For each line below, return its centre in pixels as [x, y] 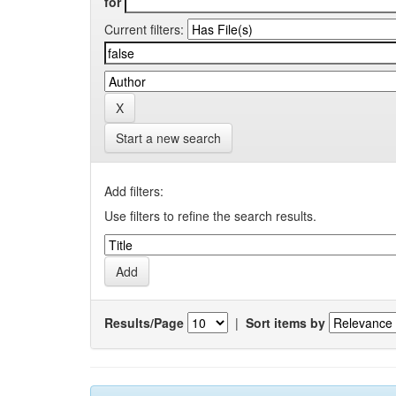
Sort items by [286, 322]
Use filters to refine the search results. [210, 216]
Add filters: [134, 191]
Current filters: [144, 30]
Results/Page [144, 322]
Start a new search [168, 138]
